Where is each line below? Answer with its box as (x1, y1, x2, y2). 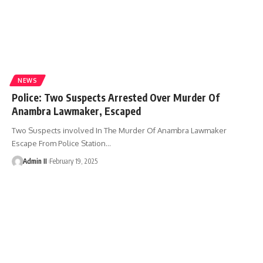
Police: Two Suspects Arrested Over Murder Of (12, 90, 220, 104)
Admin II (22, 156, 47, 166)
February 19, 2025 (49, 156, 97, 166)
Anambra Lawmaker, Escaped (12, 104, 141, 117)
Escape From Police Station (12, 138, 106, 148)
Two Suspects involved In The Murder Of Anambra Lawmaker (12, 125, 227, 135)
